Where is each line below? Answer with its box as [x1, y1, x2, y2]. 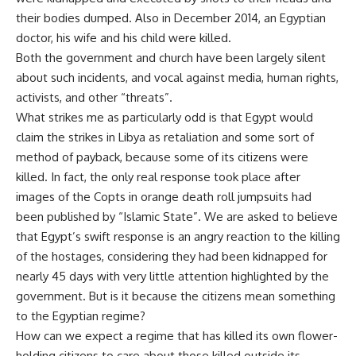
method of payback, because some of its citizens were [16, 149, 308, 164]
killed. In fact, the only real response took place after [16, 169, 300, 184]
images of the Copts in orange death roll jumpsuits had [16, 189, 311, 204]
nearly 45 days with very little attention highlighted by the [16, 269, 329, 284]
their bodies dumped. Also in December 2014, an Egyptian [16, 10, 326, 25]
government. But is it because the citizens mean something [16, 288, 335, 304]
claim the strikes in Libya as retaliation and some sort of [16, 130, 314, 145]
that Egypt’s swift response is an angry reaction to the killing [16, 229, 340, 244]
